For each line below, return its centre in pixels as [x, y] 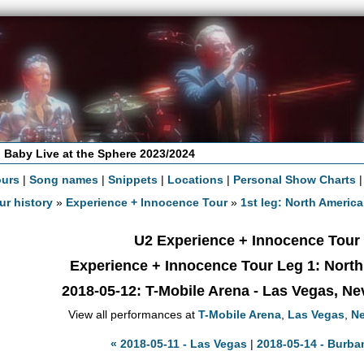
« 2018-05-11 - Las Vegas [178, 343]
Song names [64, 179]
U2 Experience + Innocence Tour [247, 240]
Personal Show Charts [295, 179]
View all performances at [133, 314]
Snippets [133, 179]
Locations [196, 179]
